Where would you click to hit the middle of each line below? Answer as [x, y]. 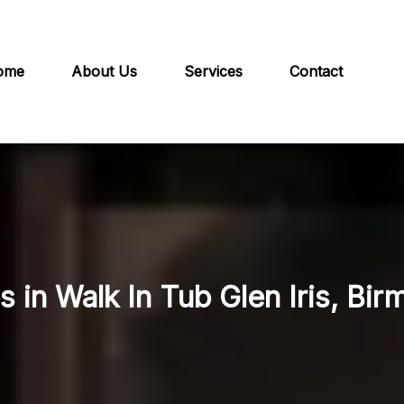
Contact [316, 72]
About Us [104, 72]
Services [213, 72]
